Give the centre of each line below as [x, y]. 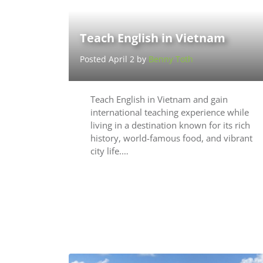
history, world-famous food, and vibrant [171, 138]
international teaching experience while [170, 112]
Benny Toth [171, 59]
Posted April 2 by [114, 59]
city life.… [109, 151]
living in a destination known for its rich [170, 125]
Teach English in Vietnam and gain [159, 100]
